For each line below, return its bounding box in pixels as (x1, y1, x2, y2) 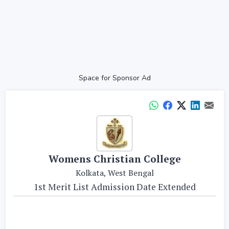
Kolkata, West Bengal (75, 167, 154, 178)
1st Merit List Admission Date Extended (33, 181, 196, 193)
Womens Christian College (48, 152, 181, 165)
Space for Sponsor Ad (78, 73, 151, 83)
